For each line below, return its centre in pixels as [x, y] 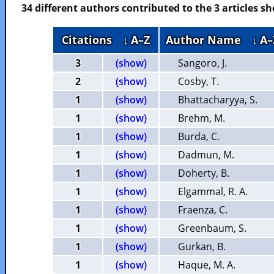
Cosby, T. [198, 81]
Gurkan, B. [202, 246]
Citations [92, 40]
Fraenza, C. [203, 210]
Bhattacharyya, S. [218, 100]
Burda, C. [199, 136]
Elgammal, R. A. [213, 191]
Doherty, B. [204, 173]
